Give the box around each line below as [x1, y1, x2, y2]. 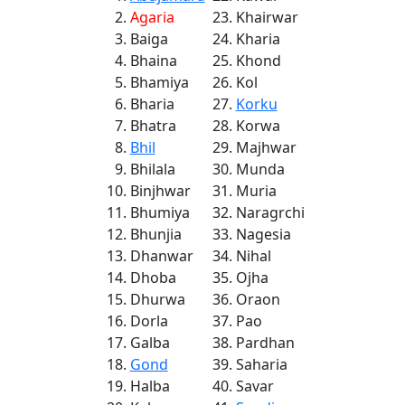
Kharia [235, 29, 280, 50]
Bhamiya [129, 72, 189, 93]
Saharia [235, 354, 287, 375]
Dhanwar [129, 246, 193, 267]
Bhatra [129, 116, 176, 137]
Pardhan [235, 333, 295, 353]
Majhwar [235, 137, 297, 158]
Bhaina [129, 51, 177, 71]
